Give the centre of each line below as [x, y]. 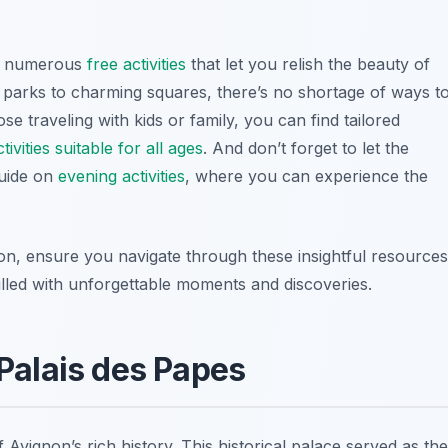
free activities [136, 63]
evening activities [121, 175]
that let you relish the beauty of [308, 63]
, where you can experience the [306, 175]
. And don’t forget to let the [306, 147]
